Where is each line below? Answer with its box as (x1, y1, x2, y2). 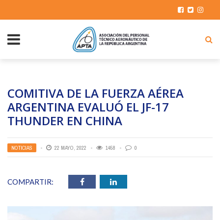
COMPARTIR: (7, 177, 54, 186)
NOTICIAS (11, 144, 32, 151)
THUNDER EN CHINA (7, 112, 122, 129)
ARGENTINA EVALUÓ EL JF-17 (7, 99, 169, 115)
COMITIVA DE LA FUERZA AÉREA (7, 85, 184, 101)
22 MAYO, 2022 (55, 144, 86, 151)
